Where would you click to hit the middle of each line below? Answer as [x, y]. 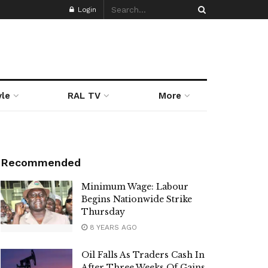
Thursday [103, 212]
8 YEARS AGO [112, 227]
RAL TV [84, 96]
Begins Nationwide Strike [137, 199]
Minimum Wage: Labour [135, 187]
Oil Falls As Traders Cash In [143, 255]
